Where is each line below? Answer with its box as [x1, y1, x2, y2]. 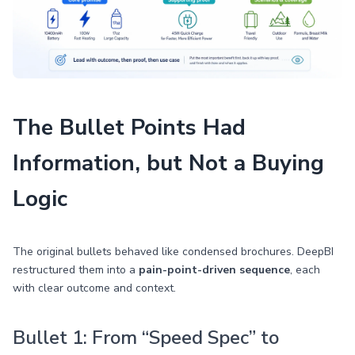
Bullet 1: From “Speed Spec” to [13, 325, 279, 350]
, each [290, 262, 320, 277]
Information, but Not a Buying [13, 148, 324, 178]
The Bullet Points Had [13, 113, 246, 143]
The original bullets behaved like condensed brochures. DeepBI [13, 244, 334, 259]
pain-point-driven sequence [139, 262, 290, 277]
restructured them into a [13, 262, 139, 277]
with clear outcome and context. [13, 281, 176, 296]
